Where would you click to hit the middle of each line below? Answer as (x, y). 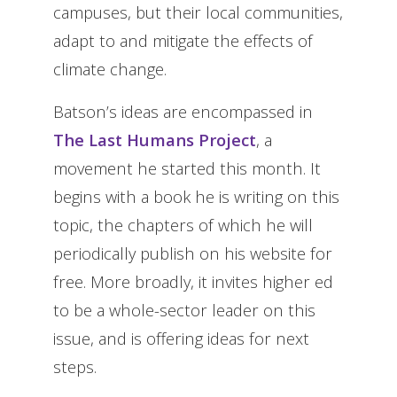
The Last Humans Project (155, 139)
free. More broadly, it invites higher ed (193, 281)
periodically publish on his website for (193, 253)
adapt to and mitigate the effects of (183, 40)
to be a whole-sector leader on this (184, 309)
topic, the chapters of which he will (183, 224)
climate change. (110, 68)
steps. (75, 366)
